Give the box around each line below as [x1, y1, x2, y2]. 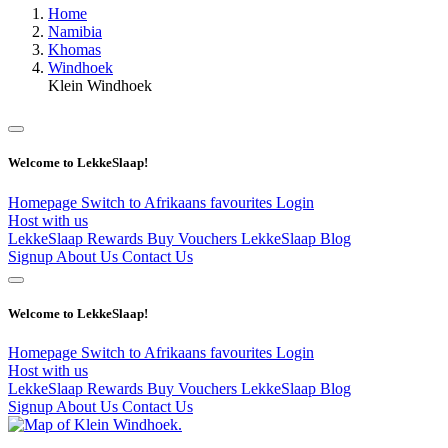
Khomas [48, 41, 101, 59]
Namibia [48, 23, 102, 41]
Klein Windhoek [48, 77, 152, 95]
